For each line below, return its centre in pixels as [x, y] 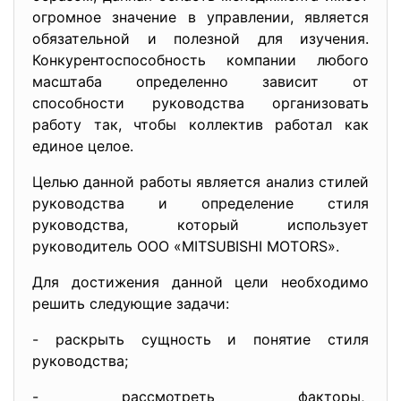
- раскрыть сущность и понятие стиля [200, 339]
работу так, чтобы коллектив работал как [200, 124]
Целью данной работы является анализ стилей [200, 182]
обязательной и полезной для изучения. [200, 38]
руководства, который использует [200, 225]
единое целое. [83, 146]
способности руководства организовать [200, 103]
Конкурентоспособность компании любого [200, 60]
